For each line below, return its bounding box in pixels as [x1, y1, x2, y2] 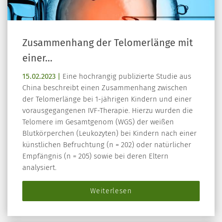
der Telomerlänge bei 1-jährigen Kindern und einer [22, 94, 192, 104]
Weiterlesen [90, 186, 132, 195]
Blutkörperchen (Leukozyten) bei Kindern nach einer [22, 128, 197, 138]
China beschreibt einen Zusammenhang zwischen [22, 83, 187, 92]
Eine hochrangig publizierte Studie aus [60, 71, 191, 81]
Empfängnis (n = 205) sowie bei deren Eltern [22, 151, 168, 161]
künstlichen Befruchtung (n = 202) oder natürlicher [22, 140, 191, 149]
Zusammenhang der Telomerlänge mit [22, 36, 193, 49]
